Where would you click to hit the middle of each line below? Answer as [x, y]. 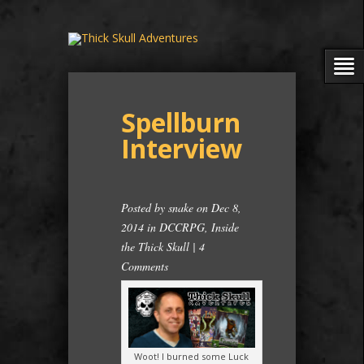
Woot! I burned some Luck [192, 356]
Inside [225, 227]
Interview [182, 148]
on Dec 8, [217, 208]
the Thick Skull [155, 247]
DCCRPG [182, 227]
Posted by [145, 208]
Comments [145, 266]
